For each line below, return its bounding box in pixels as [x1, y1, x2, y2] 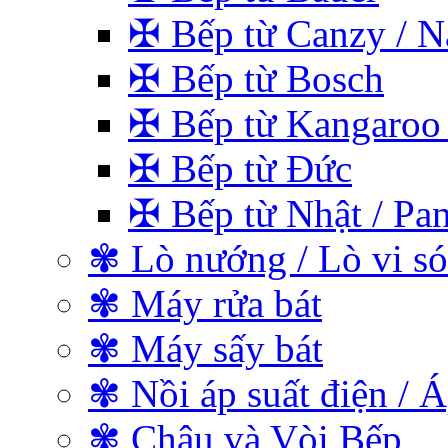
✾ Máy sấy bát [88, 327, 323, 370]
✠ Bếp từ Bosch [128, 57, 384, 100]
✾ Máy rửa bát [88, 282, 322, 325]
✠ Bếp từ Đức [128, 147, 352, 190]
